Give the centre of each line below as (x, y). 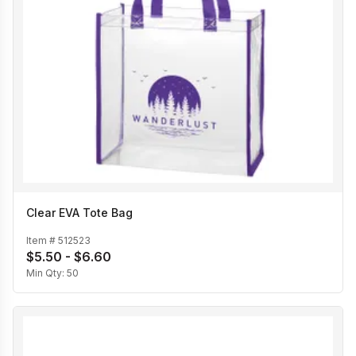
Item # (42, 240)
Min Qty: (46, 273)
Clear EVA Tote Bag (79, 213)
